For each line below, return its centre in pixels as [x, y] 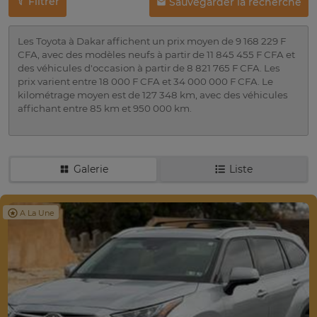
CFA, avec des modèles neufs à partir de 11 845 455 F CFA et [156, 55]
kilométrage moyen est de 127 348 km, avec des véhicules [153, 95]
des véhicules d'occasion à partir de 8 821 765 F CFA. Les [149, 68]
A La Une [37, 213]
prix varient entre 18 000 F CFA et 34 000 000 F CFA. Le [145, 82]
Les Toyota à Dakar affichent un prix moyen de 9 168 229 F [152, 41]
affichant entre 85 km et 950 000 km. [105, 109]
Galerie [91, 169]
